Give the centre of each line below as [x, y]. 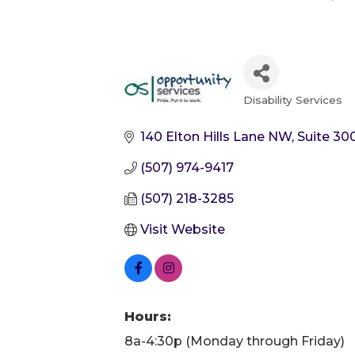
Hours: [148, 317]
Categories [297, 113]
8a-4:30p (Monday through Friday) [235, 341]
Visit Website [183, 229]
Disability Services [293, 100]
